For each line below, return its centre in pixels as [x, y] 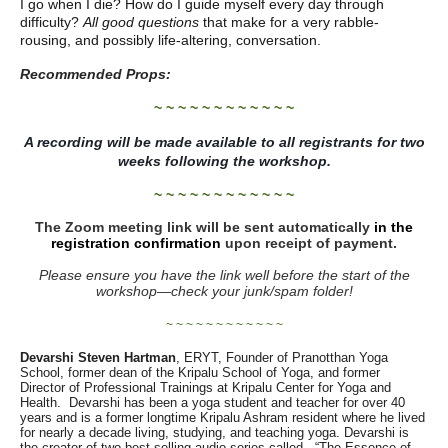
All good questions [141, 22]
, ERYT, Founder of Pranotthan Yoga [282, 357]
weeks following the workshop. [224, 161]
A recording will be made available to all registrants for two [224, 142]
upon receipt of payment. [311, 243]
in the [393, 227]
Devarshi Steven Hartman [98, 357]
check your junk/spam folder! [261, 291]
